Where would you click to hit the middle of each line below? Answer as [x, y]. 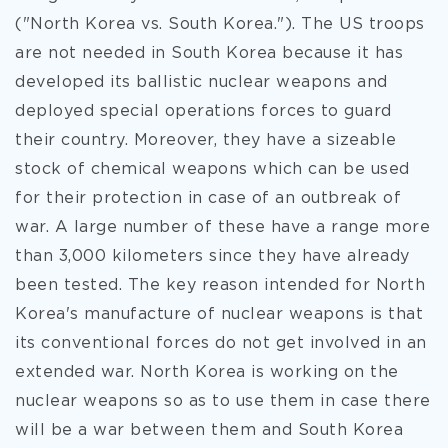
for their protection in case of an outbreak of [208, 198]
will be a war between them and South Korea [209, 430]
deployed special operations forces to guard [203, 111]
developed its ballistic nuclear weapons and [201, 82]
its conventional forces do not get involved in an [221, 343]
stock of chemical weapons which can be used [212, 169]
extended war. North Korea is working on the [207, 372]
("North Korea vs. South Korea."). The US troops [220, 24]
